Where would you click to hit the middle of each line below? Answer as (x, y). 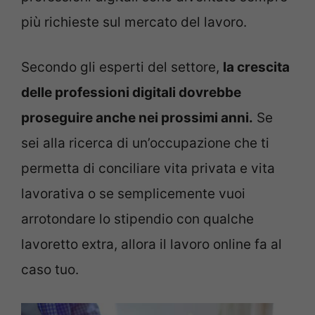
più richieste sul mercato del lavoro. (134, 22)
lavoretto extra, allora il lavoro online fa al (152, 245)
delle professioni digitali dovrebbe (131, 93)
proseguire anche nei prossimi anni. (137, 118)
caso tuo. (50, 270)
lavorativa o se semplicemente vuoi (133, 194)
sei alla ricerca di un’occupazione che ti (145, 143)
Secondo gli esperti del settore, (122, 67)
